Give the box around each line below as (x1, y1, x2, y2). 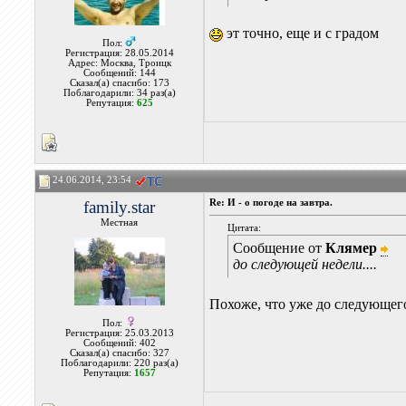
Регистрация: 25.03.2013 (64, 328, 174, 338)
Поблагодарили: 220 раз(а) (60, 358, 179, 368)
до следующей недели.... (233, 256, 378, 272)
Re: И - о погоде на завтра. (209, 198, 333, 208)
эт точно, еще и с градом (223, 25, 380, 41)
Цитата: (227, 223, 262, 233)
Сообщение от (233, 240, 326, 256)
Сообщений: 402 (82, 338, 156, 348)
